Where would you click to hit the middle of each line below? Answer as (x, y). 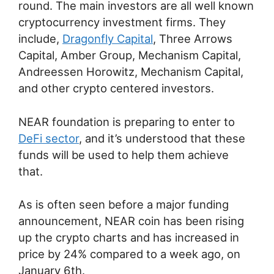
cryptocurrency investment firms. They (122, 22)
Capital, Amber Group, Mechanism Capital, (130, 55)
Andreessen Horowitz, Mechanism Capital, (131, 71)
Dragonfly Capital (108, 38)
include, (40, 38)
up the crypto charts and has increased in (129, 238)
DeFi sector (49, 138)
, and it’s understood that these (162, 138)
